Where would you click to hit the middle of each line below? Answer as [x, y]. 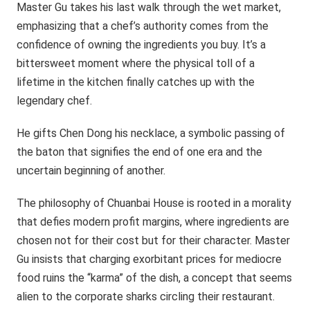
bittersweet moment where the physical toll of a [136, 63]
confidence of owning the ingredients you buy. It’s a [142, 44]
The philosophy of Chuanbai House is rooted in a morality [154, 203]
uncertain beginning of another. [91, 170]
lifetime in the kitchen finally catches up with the [136, 82]
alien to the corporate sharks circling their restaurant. [146, 296]
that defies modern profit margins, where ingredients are [153, 221]
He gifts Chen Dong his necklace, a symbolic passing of [151, 133]
